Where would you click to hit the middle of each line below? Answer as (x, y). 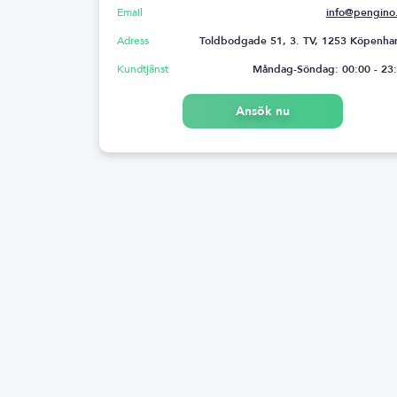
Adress (133, 40)
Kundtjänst (143, 69)
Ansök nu (263, 111)
